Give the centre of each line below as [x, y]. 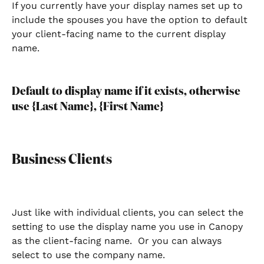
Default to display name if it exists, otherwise [127, 92]
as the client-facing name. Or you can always [118, 241]
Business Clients [62, 159]
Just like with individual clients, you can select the [129, 213]
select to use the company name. [91, 255]
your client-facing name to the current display [120, 34]
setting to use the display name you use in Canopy [129, 227]
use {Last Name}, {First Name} [88, 107]
